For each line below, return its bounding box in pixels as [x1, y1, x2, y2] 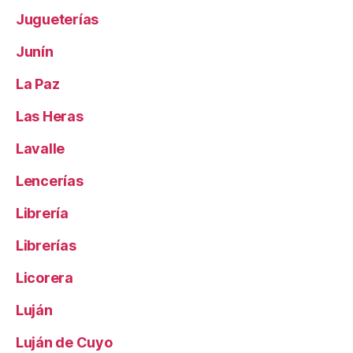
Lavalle [16, 140, 65, 158]
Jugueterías [16, 11, 99, 28]
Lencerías [16, 173, 84, 190]
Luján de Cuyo [16, 334, 113, 351]
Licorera [16, 269, 73, 287]
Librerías [16, 237, 76, 255]
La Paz [16, 76, 60, 93]
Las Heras [16, 108, 84, 125]
